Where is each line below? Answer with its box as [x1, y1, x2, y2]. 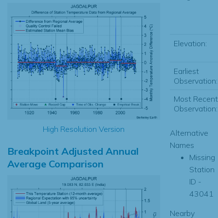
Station [189, 164, 215, 174]
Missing [189, 152, 215, 162]
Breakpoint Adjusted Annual [7, 145, 139, 157]
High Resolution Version [42, 124, 125, 134]
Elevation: [173, 38, 207, 48]
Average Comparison [7, 157, 104, 170]
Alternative [169, 127, 208, 138]
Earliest [173, 66, 199, 76]
